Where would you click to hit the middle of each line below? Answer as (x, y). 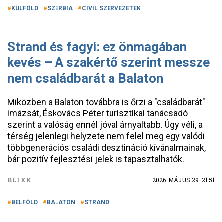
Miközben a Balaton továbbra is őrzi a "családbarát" (106, 102)
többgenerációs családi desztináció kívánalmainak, (107, 147)
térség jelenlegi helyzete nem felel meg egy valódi (106, 136)
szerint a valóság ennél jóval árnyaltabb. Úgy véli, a (105, 125)
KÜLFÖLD (25, 8)
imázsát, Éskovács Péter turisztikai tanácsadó (98, 113)
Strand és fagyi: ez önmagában (97, 47)
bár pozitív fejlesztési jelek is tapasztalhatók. (96, 159)
